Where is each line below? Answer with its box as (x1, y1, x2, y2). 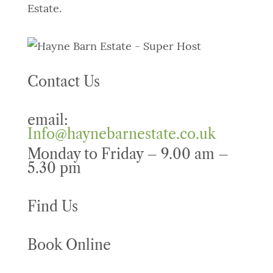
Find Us (27, 198, 78, 216)
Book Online (27, 236, 111, 254)
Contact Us (27, 73, 100, 91)
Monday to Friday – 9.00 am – (27, 146, 229, 163)
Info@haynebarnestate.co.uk (27, 126, 216, 143)
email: (27, 112, 68, 129)
